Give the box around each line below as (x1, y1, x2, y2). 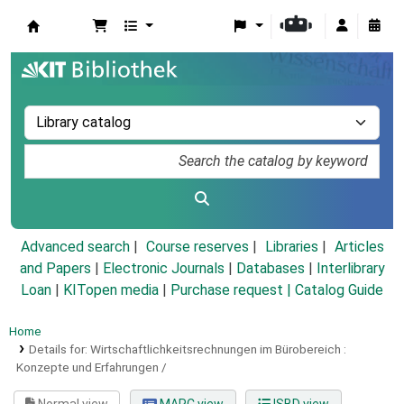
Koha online (27, 35, 119, 57)
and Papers (19, 260, 91, 278)
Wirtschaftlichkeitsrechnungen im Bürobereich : (89, 342, 346, 357)
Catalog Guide (295, 281, 383, 299)
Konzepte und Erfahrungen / (16, 360, 167, 375)
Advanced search (20, 238, 130, 256)
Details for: (28, 342, 90, 357)
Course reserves (145, 238, 249, 256)
